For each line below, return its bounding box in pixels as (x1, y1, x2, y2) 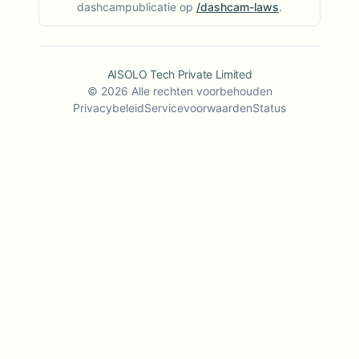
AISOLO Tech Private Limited (107, 67, 252, 82)
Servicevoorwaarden (144, 101, 252, 115)
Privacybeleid (73, 101, 144, 115)
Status (252, 101, 286, 115)
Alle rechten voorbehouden (131, 84, 272, 99)
